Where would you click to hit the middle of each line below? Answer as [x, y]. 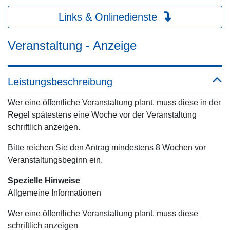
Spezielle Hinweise [44, 180]
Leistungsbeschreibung [60, 82]
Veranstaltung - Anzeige [72, 45]
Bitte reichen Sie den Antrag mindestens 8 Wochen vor [107, 148]
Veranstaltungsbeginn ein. [55, 160]
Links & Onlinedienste [109, 17]
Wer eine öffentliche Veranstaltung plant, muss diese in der [114, 102]
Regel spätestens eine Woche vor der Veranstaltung [102, 115]
